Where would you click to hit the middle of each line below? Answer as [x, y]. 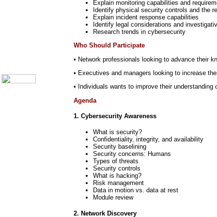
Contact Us [16, 64]
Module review [113, 198]
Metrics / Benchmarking [32, 12]
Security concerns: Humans [132, 154]
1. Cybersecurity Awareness [115, 116]
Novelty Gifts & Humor [30, 43]
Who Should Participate [109, 46]
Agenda [85, 100]
